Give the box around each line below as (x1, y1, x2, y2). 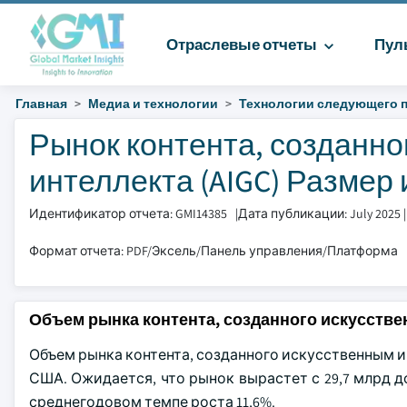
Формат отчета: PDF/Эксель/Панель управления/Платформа (29, 243, 398, 259)
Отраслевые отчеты (165, 35, 320, 55)
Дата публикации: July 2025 (238, 205, 401, 222)
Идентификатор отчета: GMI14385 (29, 205, 227, 222)
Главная (15, 95, 67, 112)
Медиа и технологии (88, 95, 218, 112)
